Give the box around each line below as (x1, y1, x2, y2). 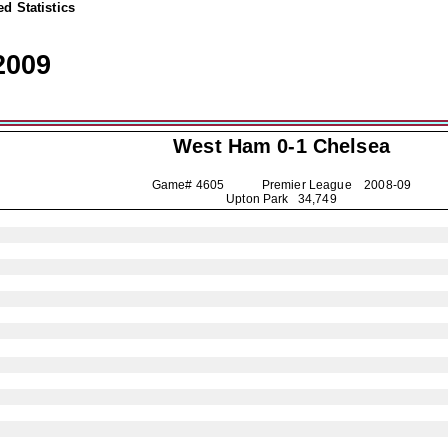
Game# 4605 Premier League (151, 178, 365, 192)
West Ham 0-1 (173, 135, 313, 157)
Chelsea (312, 135, 390, 157)
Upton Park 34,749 (226, 192, 337, 206)
